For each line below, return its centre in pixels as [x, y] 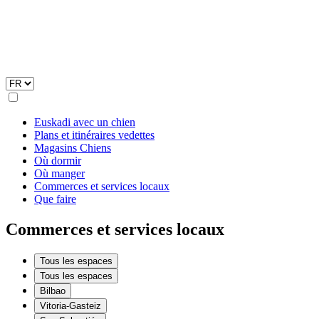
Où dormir [58, 160]
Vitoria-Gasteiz [70, 305]
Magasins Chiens [73, 147]
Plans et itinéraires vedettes [94, 135]
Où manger [59, 173]
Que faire [55, 199]
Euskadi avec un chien [85, 122]
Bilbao [53, 291]
